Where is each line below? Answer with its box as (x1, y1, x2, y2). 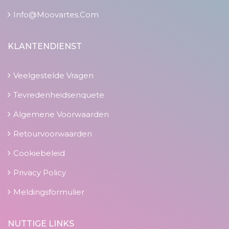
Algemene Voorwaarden (13, 109, 109, 120)
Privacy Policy (13, 168, 66, 178)
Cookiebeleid (13, 148, 65, 158)
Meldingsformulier (13, 187, 84, 197)
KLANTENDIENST (8, 41, 82, 52)
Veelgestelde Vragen (13, 71, 94, 81)
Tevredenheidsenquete (13, 90, 104, 100)
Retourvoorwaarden (13, 129, 92, 139)
